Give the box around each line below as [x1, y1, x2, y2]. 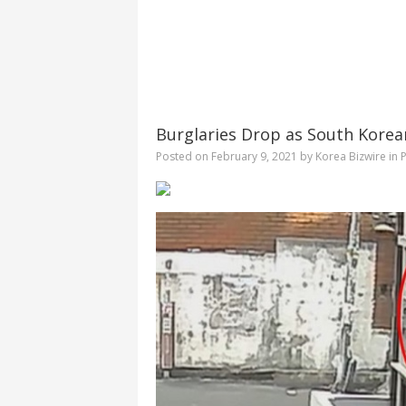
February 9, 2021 [211, 149, 297, 165]
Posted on [156, 149, 211, 165]
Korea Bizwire [315, 149, 386, 165]
